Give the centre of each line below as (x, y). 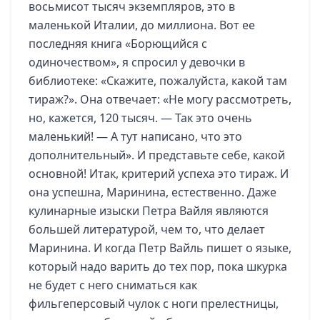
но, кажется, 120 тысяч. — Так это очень (140, 118)
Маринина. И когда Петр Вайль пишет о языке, (160, 248)
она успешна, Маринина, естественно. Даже (152, 192)
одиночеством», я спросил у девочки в (137, 62)
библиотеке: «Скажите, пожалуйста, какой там (158, 81)
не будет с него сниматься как (113, 285)
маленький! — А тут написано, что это (135, 136)
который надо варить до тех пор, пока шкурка (158, 266)
